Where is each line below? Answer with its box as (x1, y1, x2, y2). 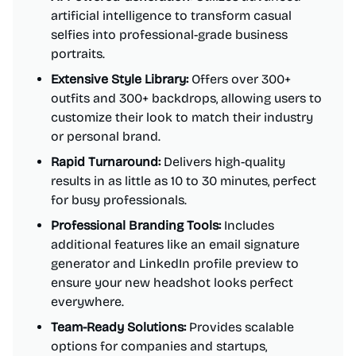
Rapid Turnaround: (51, 154, 161, 169)
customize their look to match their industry (51, 110, 313, 125)
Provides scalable (186, 319, 294, 335)
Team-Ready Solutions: (51, 319, 186, 335)
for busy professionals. (51, 192, 187, 207)
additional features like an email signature (51, 237, 300, 252)
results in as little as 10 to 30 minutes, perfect (51, 173, 316, 188)
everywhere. (51, 294, 124, 309)
